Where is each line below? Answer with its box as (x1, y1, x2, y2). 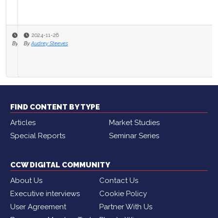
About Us (10, 176, 42, 185)
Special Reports (10, 131, 65, 140)
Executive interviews (10, 189, 80, 198)
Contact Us (99, 176, 138, 185)
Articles (10, 118, 36, 127)
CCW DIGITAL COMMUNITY (10, 160, 110, 169)
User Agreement (10, 202, 66, 211)
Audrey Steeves (19, 40, 57, 47)
